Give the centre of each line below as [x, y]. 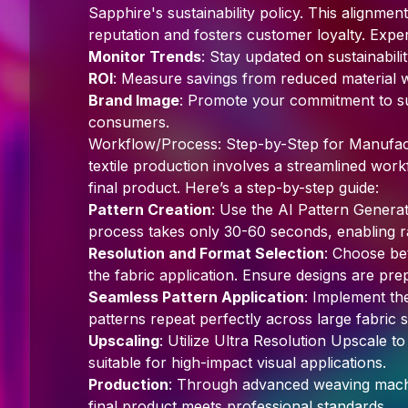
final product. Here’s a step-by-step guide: [234, 188]
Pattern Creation [150, 209]
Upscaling [124, 341]
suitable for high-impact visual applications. [237, 362]
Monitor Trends [145, 56]
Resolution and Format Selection [206, 253]
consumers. [129, 122]
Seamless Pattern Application [196, 297]
